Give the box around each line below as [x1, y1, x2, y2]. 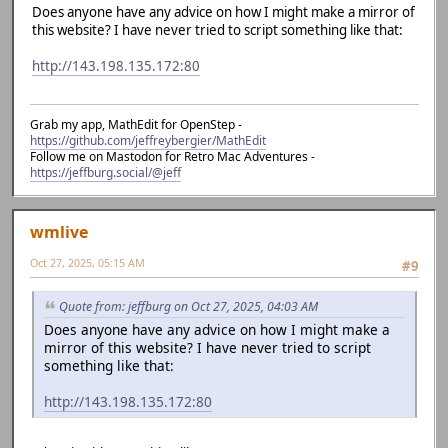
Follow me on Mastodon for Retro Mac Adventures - [30, 147, 315, 165]
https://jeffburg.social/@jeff [30, 163, 181, 181]
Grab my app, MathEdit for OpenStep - [30, 115, 242, 133]
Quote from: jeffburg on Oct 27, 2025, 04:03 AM [59, 298, 318, 316]
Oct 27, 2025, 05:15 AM [30, 254, 145, 270]
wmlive [30, 220, 88, 243]
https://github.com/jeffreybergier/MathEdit [30, 131, 266, 149]
